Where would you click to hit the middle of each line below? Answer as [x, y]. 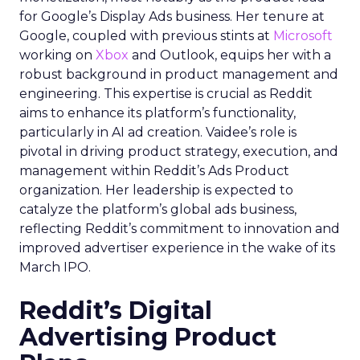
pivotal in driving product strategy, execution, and [179, 151]
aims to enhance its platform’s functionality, [157, 113]
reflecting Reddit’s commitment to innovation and [180, 229]
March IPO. [55, 267]
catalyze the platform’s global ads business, [158, 209]
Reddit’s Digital [116, 311]
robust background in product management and [179, 74]
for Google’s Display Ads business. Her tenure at [172, 16]
